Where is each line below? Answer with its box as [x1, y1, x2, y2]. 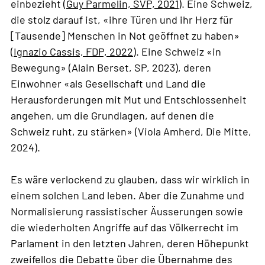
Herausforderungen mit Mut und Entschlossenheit [11, 93, 247, 106]
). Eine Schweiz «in [133, 45, 221, 59]
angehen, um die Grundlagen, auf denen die [11, 109, 214, 122]
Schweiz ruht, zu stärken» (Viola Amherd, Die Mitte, [11, 125, 251, 138]
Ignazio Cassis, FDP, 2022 [14, 45, 133, 59]
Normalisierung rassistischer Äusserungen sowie [11, 205, 243, 218]
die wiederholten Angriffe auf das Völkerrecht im [11, 221, 238, 234]
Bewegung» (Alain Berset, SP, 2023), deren [11, 61, 211, 75]
